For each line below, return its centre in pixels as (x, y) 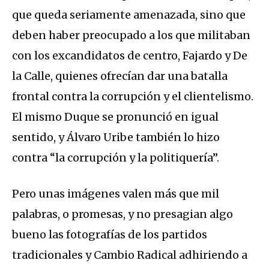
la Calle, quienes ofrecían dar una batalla (120, 76)
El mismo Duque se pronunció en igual (115, 117)
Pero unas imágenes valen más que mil (116, 194)
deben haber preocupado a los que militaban (131, 35)
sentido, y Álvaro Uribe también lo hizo (116, 138)
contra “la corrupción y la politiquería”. (116, 158)
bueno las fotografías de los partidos (110, 235)
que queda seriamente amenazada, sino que (129, 15)
